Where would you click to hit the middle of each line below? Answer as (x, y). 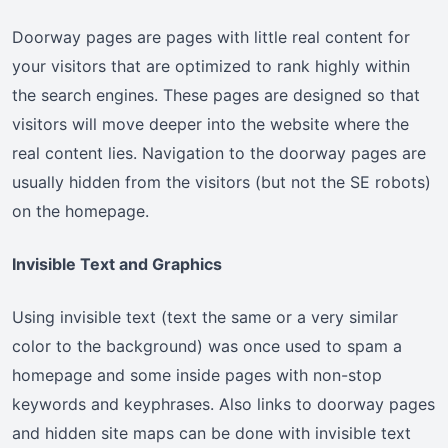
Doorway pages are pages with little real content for (211, 37)
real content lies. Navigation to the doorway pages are (219, 153)
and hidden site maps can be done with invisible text (211, 433)
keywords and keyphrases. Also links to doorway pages (223, 404)
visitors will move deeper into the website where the (210, 124)
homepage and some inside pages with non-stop (197, 375)
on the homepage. (80, 211)
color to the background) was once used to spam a (207, 346)
